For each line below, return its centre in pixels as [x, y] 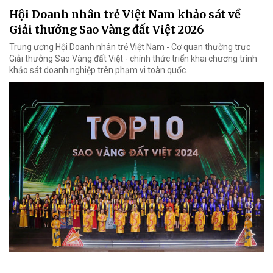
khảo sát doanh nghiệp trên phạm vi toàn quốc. [98, 70]
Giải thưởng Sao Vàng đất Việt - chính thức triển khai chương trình [133, 58]
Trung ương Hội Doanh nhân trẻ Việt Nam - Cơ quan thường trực [130, 47]
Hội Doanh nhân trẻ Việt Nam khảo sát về [125, 14]
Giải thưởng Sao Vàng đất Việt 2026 [106, 29]
